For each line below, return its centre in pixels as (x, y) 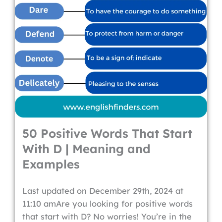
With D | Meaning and (86, 149)
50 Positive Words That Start (107, 133)
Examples (51, 164)
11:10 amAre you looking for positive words (108, 204)
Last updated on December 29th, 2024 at (103, 191)
